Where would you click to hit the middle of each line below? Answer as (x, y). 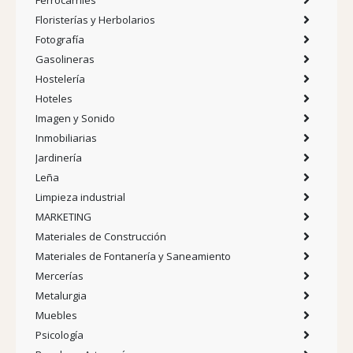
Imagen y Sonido (75, 118)
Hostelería (60, 78)
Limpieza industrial (80, 197)
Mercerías (59, 275)
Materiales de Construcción (101, 236)
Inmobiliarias (66, 137)
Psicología (59, 334)
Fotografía (60, 39)
